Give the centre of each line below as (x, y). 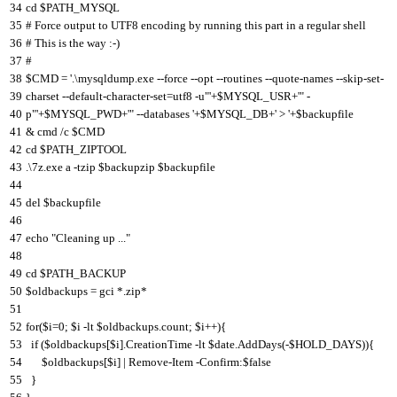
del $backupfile (63, 202)
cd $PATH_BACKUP (76, 273)
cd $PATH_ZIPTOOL (76, 149)
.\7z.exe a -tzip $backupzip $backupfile (121, 167)
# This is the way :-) (73, 43)
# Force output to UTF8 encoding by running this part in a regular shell (196, 25)
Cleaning (79, 237)
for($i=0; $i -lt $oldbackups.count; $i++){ (126, 326)
